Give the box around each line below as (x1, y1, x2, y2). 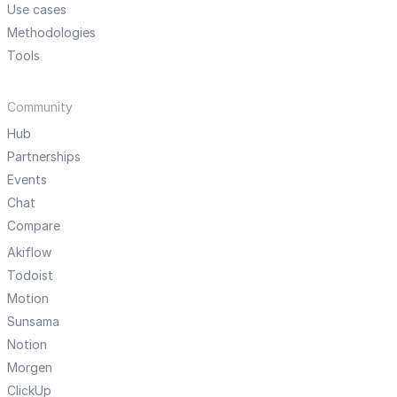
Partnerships (7, 149, 81, 165)
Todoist (7, 268, 53, 284)
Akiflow (7, 245, 51, 261)
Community (7, 99, 73, 115)
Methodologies (7, 25, 96, 41)
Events (7, 172, 47, 188)
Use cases (7, 2, 66, 18)
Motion (7, 291, 49, 307)
